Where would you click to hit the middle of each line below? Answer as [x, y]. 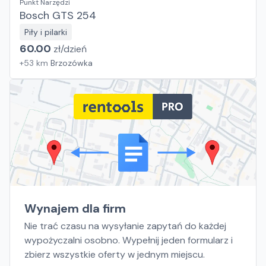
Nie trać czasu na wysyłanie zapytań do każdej [125, 226]
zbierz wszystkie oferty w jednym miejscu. [115, 254]
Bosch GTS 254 [58, 15]
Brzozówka [72, 63]
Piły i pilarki [46, 32]
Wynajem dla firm [75, 208]
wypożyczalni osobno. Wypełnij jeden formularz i [129, 240]
